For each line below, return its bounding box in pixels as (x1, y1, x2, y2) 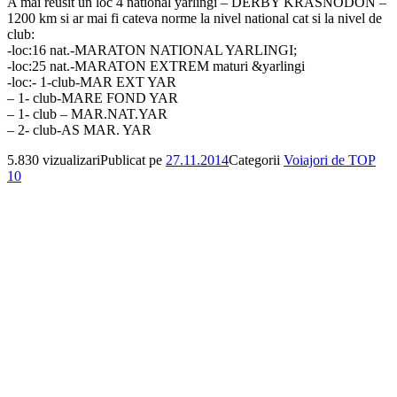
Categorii (229, 152, 284, 167)
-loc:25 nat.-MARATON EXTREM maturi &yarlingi (7, 58, 305, 74)
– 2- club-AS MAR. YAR (7, 121, 152, 137)
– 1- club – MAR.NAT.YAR (7, 105, 167, 121)
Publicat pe (100, 152, 166, 167)
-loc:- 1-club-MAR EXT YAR (7, 74, 176, 90)
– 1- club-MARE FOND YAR (7, 90, 178, 105)
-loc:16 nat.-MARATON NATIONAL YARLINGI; (7, 42, 297, 58)
